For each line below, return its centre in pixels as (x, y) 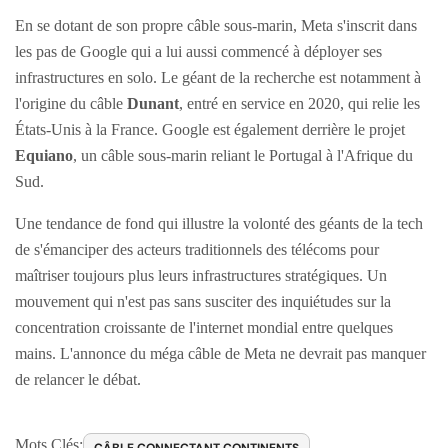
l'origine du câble (71, 103)
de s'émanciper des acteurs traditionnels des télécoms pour (197, 249)
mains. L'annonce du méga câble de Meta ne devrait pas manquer (220, 353)
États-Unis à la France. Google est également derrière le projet (210, 129)
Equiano (44, 155)
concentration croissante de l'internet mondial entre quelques (204, 327)
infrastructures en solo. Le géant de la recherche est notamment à (218, 77)
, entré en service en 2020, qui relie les (299, 103)
